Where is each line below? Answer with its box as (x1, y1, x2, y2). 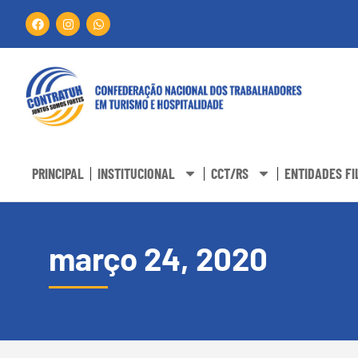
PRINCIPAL (32, 165, 84, 183)
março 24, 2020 (49, 239, 268, 278)
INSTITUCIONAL (97, 165, 175, 183)
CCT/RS (211, 165, 249, 183)
